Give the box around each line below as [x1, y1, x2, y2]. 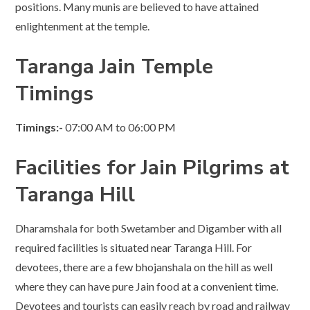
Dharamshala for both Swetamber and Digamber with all [15, 221, 282, 235]
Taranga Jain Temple [15, 52, 214, 81]
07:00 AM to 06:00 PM [63, 120, 176, 134]
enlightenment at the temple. [15, 19, 150, 33]
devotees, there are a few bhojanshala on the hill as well [15, 259, 273, 273]
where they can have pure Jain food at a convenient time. [15, 279, 279, 293]
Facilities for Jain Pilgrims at [15, 153, 290, 182]
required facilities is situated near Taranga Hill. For [15, 240, 253, 254]
